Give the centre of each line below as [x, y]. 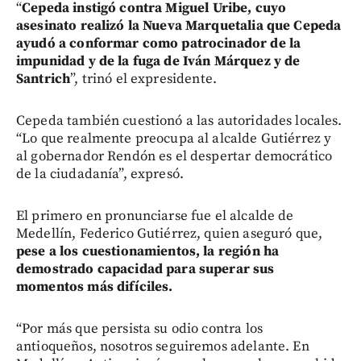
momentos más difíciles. [95, 287]
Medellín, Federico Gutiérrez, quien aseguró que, [170, 234]
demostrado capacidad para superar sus [145, 270]
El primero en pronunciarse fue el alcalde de [155, 216]
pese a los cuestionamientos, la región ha [148, 252]
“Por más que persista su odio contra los [139, 329]
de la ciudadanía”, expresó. [100, 174]
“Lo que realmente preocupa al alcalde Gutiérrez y [174, 139]
